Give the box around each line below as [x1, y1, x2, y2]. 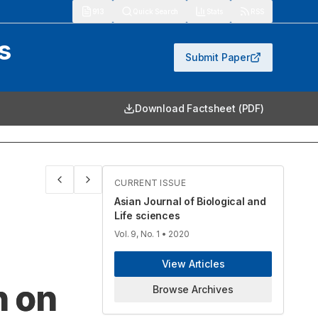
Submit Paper [185, 51, 250, 63]
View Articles [161, 258, 225, 270]
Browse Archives [153, 283, 234, 295]
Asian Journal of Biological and [114, 195, 266, 207]
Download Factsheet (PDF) [134, 102, 264, 114]
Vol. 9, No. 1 [114, 229, 160, 239]
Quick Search [133, 6, 179, 16]
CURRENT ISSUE [114, 177, 186, 188]
